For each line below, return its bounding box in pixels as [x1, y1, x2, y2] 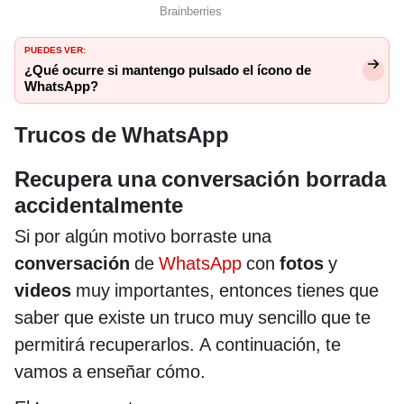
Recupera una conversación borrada [14, 166, 386, 192]
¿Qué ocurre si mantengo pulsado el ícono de [24, 62, 311, 79]
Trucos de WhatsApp [14, 123, 229, 149]
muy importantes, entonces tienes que [76, 279, 379, 301]
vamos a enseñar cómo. [14, 360, 206, 382]
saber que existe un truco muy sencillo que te [14, 306, 371, 328]
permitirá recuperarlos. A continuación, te [14, 333, 341, 355]
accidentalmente [14, 192, 183, 218]
